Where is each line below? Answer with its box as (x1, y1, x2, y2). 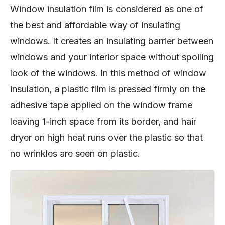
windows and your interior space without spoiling (10, 52, 214, 63)
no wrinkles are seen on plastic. (10, 148, 140, 159)
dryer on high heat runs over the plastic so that (10, 132, 203, 143)
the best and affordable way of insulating (10, 20, 180, 31)
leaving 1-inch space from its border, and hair (10, 116, 196, 127)
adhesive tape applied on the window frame (10, 100, 192, 111)
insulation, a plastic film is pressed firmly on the (10, 84, 205, 95)
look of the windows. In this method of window (10, 68, 206, 79)
